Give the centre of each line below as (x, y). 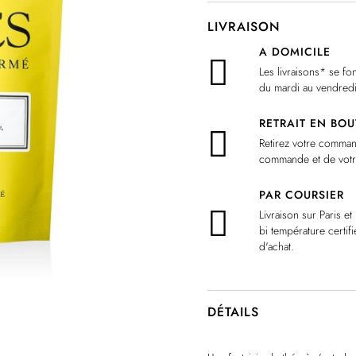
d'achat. (279, 246)
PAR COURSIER (302, 195)
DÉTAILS (233, 312)
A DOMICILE (295, 52)
